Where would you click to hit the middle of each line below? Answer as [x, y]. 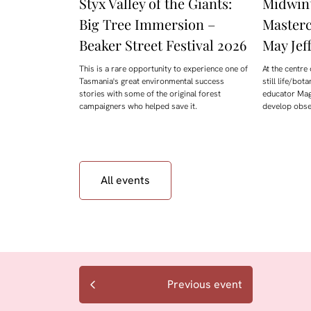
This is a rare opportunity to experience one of [163, 69]
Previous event [205, 285]
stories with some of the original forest [150, 94]
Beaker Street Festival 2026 [163, 45]
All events [125, 180]
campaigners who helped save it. [138, 107]
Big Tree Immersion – [147, 24]
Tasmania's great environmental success [152, 82]
